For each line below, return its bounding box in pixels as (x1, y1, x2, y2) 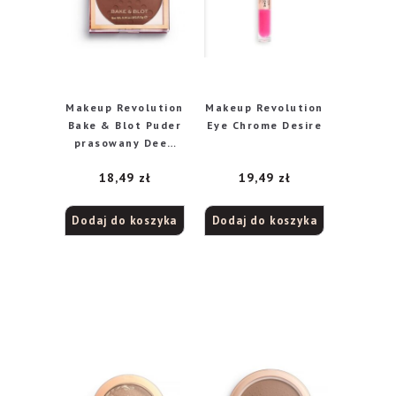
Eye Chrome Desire (206, 118, 323, 132)
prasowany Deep (73, 136, 175, 149)
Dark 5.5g (95, 154, 155, 167)
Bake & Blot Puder (67, 118, 182, 132)
